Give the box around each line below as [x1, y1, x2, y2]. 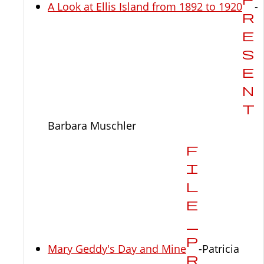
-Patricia [199, 241, 239, 256]
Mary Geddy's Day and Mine [48, 241, 186, 256]
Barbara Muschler [48, 118, 136, 133]
